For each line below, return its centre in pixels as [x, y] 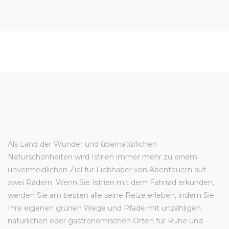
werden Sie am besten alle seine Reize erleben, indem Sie [111, 196]
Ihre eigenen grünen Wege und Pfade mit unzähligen [104, 208]
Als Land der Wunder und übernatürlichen [82, 144]
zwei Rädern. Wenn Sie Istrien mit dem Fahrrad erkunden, [111, 183]
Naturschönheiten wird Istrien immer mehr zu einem [102, 157]
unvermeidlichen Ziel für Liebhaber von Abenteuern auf [107, 170]
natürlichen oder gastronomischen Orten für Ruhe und [105, 221]
